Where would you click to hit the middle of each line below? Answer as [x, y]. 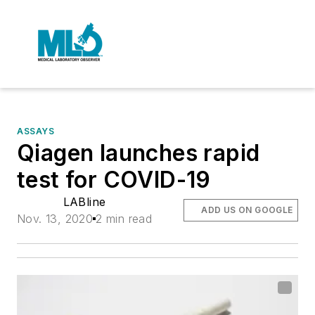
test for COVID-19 [114, 180]
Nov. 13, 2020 [55, 219]
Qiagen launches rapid [139, 153]
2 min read [124, 219]
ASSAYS [36, 131]
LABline [84, 202]
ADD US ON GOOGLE [247, 210]
